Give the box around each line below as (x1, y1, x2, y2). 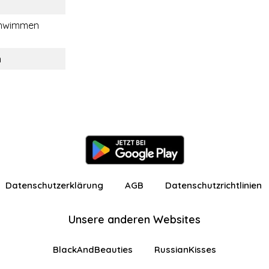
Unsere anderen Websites (68, 213, 201, 227)
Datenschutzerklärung (5, 180, 103, 192)
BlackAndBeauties (53, 244, 133, 256)
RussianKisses (154, 244, 216, 256)
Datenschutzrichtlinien (165, 180, 262, 192)
